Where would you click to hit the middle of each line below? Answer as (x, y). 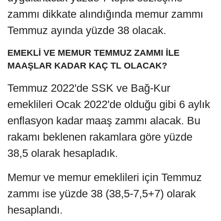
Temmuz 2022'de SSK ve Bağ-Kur (89, 88)
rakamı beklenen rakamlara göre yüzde (100, 137)
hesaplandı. (35, 210)
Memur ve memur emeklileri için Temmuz (105, 178)
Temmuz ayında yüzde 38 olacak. (87, 31)
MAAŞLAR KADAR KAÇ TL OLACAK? (87, 66)
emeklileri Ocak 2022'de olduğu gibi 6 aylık (109, 105)
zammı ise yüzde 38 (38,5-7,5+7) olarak (102, 194)
